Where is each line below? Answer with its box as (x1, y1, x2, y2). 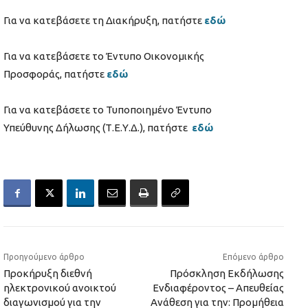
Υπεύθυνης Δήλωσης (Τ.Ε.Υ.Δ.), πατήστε (3, 122, 192, 134)
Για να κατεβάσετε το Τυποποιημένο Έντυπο (3, 104, 212, 116)
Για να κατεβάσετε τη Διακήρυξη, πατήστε (3, 14, 204, 27)
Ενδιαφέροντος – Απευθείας (152, 282, 284, 294)
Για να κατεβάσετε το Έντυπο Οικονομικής (3, 50, 204, 63)
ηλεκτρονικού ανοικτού (3, 282, 116, 294)
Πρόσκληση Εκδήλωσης (169, 267, 284, 280)
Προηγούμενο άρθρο (3, 252, 85, 262)
